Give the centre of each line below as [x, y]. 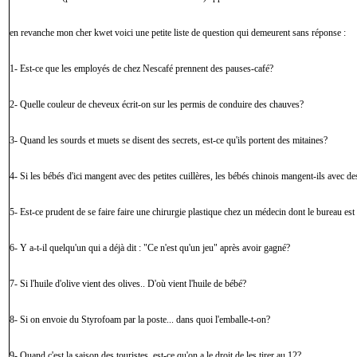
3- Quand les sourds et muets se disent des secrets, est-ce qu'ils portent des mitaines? [169, 140]
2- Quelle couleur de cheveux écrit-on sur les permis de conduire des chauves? [157, 104]
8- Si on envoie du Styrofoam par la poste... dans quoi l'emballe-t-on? [140, 320]
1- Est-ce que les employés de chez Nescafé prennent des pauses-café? [141, 69]
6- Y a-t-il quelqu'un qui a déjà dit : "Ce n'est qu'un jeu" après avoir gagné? [150, 248]
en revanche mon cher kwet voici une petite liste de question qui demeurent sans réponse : [178, 33]
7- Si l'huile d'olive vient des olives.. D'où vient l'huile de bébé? [128, 284]
